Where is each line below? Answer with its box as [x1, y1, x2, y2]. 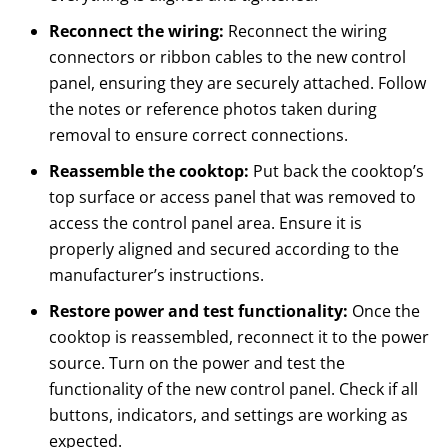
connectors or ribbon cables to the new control [48, 46, 406, 69]
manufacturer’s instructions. [48, 264, 264, 287]
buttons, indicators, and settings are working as [48, 404, 408, 427]
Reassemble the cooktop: [48, 160, 249, 183]
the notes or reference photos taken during [48, 98, 377, 121]
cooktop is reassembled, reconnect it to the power [48, 326, 429, 349]
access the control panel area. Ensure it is [48, 212, 362, 235]
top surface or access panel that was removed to [48, 186, 416, 209]
